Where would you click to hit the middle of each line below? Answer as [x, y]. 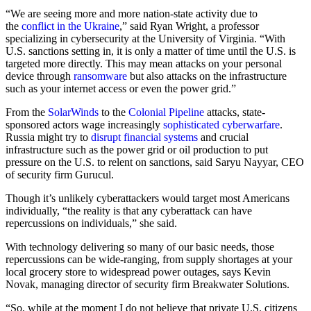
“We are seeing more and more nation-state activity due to [132, 13]
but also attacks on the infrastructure [207, 76]
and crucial [223, 137]
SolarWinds [73, 112]
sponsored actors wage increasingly [84, 124]
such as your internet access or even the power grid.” [121, 88]
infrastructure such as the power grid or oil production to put [137, 149]
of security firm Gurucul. [60, 174]
